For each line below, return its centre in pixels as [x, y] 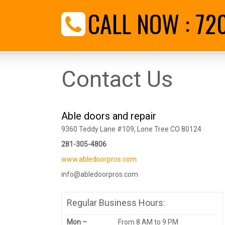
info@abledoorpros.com [100, 175]
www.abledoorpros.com [99, 159]
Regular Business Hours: [116, 203]
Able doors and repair [109, 116]
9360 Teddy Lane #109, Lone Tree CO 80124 [131, 129]
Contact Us [117, 79]
